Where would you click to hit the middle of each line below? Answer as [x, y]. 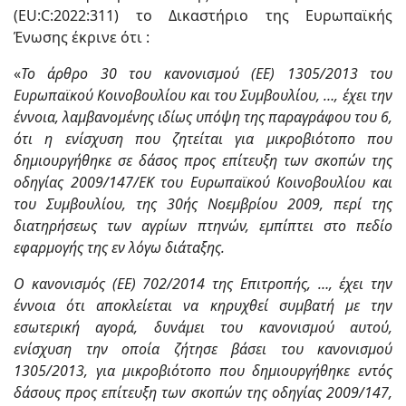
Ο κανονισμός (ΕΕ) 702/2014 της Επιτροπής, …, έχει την [203, 284]
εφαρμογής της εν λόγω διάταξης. [119, 247]
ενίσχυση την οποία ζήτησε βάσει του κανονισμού [203, 349]
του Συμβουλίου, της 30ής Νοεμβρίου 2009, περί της [203, 204]
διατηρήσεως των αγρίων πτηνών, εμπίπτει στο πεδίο [203, 226]
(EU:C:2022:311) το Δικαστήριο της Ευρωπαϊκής [203, 15]
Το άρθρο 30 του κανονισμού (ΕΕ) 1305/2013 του [207, 73]
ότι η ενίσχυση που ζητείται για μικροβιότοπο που [203, 139]
